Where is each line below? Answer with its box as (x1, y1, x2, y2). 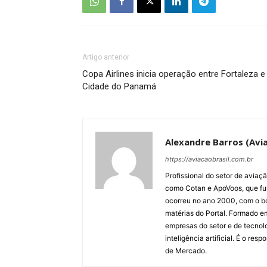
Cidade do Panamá (82, 81, 156, 92)
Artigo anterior (82, 53, 129, 61)
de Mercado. (165, 246, 207, 255)
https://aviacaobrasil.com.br (165, 155, 253, 163)
